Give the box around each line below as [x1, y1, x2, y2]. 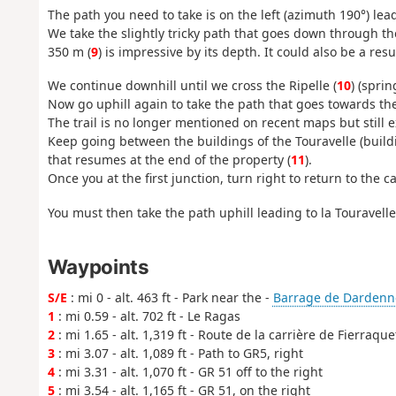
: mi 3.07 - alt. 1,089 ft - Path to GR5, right [54, 345, 303, 362]
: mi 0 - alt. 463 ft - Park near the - [66, 289, 273, 307]
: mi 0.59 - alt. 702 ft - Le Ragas [54, 308, 240, 325]
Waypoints [47, 255, 149, 279]
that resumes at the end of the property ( [47, 151, 291, 169]
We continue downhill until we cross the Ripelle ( [47, 77, 337, 95]
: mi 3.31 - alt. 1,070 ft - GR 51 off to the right [54, 363, 323, 381]
